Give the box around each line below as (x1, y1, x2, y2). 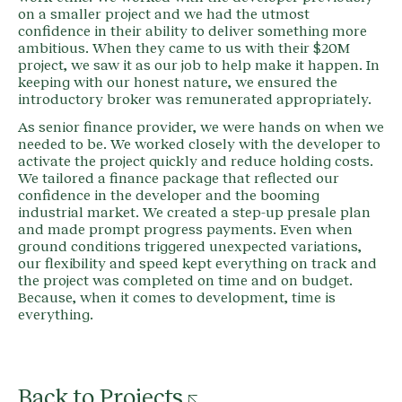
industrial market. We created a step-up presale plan (18, 205, 371, 221)
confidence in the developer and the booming (18, 188, 319, 204)
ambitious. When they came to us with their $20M (18, 41, 350, 57)
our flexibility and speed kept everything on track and (18, 257, 377, 272)
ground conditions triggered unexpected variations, (18, 240, 362, 255)
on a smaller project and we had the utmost (18, 7, 310, 22)
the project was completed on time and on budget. (18, 274, 353, 289)
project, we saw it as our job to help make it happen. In (18, 58, 380, 74)
